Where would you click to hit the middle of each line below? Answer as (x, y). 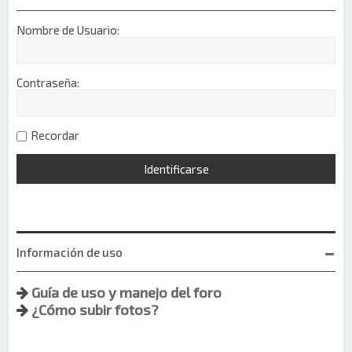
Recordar (55, 135)
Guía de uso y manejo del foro (127, 292)
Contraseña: (48, 82)
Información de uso (70, 252)
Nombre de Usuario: (68, 29)
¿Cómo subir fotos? (95, 309)
